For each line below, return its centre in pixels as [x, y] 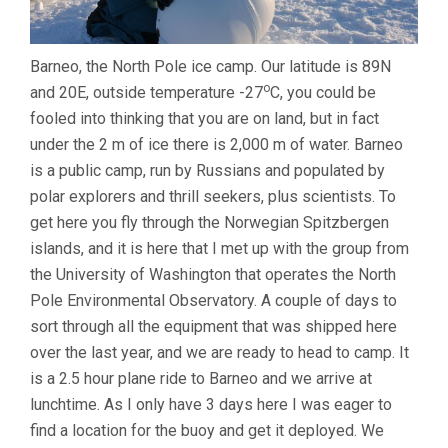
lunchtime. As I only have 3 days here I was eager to [211, 404]
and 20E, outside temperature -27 [146, 92]
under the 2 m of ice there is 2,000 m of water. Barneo [216, 144]
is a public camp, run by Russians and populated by [207, 170]
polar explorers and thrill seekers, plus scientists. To [213, 196]
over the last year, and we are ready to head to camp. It [219, 352]
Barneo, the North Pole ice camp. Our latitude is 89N [210, 66]
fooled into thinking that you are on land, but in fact [204, 118]
